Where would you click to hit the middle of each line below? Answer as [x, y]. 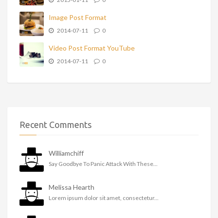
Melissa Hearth [72, 187]
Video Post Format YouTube [92, 48]
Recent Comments [55, 125]
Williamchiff [66, 153]
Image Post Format [78, 17]
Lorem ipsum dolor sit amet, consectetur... [104, 198]
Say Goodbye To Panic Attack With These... [103, 164]
